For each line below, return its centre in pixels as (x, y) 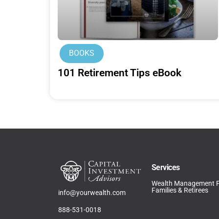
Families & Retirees (180, 190)
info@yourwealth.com (92, 193)
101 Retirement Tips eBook (120, 73)
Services (165, 168)
